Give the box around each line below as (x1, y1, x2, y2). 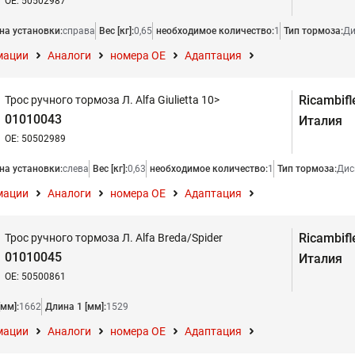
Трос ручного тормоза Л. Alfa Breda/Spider (5, 231, 223, 244)
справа (63, 25, 95, 36)
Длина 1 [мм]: (45, 301, 106, 312)
